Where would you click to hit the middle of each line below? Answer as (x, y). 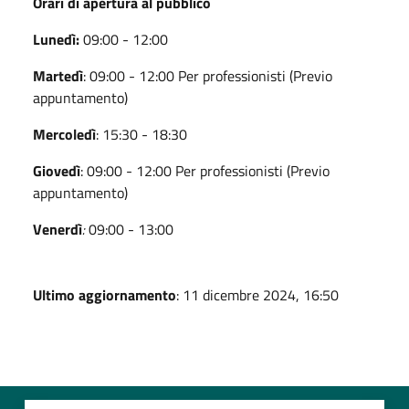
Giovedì (57, 170)
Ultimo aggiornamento (105, 294)
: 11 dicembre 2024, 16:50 (257, 294)
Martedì (58, 75)
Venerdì (58, 229)
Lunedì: (58, 39)
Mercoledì (64, 134)
